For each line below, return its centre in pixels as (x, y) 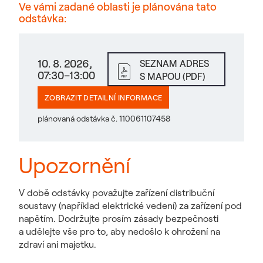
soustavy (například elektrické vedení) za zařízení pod (130, 205)
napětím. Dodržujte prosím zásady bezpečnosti (119, 218)
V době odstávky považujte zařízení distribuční (117, 193)
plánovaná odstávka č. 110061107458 (104, 119)
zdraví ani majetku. (58, 244)
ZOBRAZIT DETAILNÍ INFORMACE (104, 97)
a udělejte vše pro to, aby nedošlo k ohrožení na (119, 231)
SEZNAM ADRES (174, 63)
